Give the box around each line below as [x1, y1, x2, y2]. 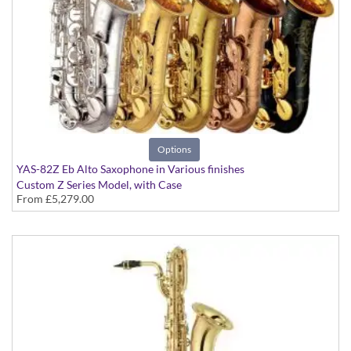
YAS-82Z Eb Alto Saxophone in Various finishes [16, 162, 244, 176]
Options [157, 143, 191, 156]
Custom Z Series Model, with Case [16, 178, 182, 192]
